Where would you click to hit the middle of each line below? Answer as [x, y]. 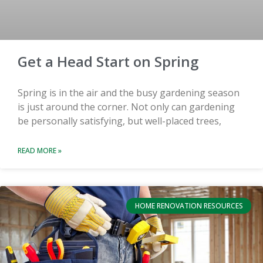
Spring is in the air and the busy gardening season [129, 93]
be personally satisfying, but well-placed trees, [119, 121]
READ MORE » [40, 151]
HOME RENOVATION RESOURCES [189, 205]
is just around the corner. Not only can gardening [126, 107]
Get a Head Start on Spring [108, 62]
